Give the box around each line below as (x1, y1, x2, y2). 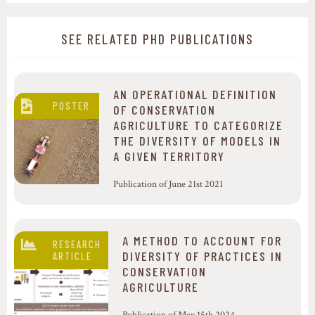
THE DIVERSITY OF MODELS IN (113, 133, 282, 149)
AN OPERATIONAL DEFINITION (113, 86, 278, 103)
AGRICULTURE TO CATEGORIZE (113, 117, 284, 134)
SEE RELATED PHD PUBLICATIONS (61, 31, 254, 48)
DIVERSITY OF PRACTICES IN (122, 248, 283, 264)
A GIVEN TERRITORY (113, 148, 226, 165)
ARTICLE (53, 250, 92, 263)
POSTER (53, 100, 90, 112)
